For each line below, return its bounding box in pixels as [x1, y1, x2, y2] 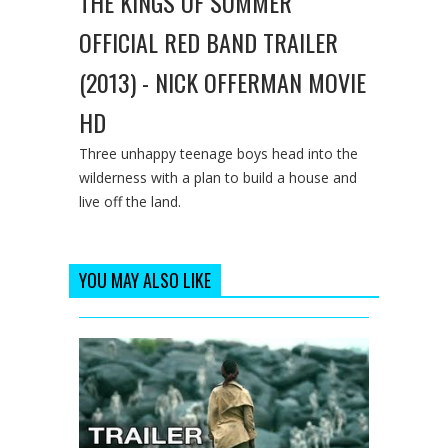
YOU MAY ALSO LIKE [79, 266, 211, 293]
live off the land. [79, 191, 181, 211]
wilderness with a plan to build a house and [79, 167, 357, 187]
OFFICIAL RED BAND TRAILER [79, 23, 338, 60]
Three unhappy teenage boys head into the [79, 143, 358, 163]
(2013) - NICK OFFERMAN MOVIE [79, 63, 366, 100]
